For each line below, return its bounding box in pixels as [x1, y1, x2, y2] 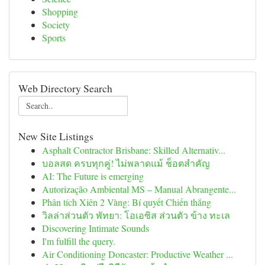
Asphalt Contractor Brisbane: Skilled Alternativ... [42, 144, 225, 156]
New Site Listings [18, 129, 93, 143]
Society [42, 18, 70, 31]
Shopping [42, 5, 78, 18]
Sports [42, 31, 66, 44]
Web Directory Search [18, 81, 112, 95]
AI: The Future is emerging [42, 170, 144, 182]
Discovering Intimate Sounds [42, 222, 149, 234]
